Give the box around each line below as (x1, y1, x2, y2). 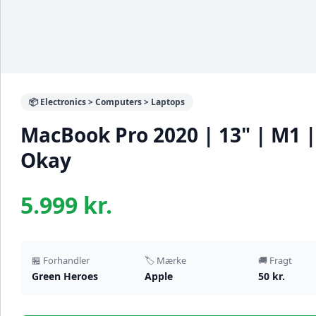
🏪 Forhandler (32, 254, 90, 267)
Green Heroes (32, 269, 98, 284)
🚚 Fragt (257, 254, 292, 267)
